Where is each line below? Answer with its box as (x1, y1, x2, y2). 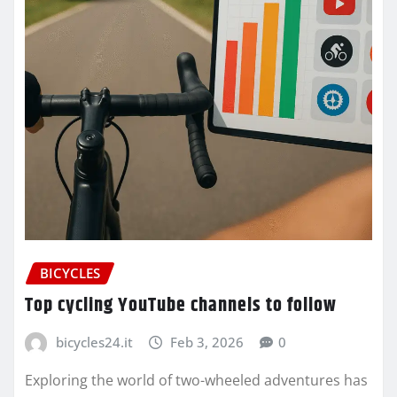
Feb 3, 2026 (170, 332, 245, 351)
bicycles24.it (55, 332, 133, 351)
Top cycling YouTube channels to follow (25, 290, 337, 321)
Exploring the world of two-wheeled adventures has (25, 370, 368, 391)
